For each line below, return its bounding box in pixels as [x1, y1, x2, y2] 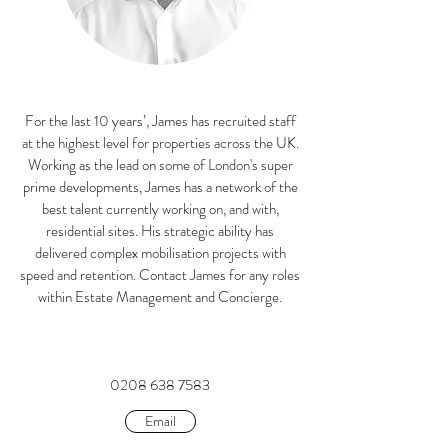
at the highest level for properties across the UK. [21, 132, 299, 154]
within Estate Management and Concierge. [38, 286, 282, 308]
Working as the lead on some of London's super [27, 154, 293, 176]
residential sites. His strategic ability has [46, 220, 274, 242]
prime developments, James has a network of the [22, 176, 298, 198]
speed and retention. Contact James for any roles [20, 264, 300, 286]
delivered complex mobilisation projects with [34, 242, 286, 264]
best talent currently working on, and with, [41, 198, 279, 220]
